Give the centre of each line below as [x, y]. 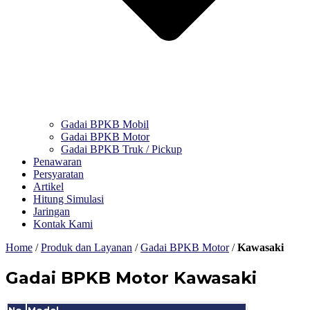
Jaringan [52, 211]
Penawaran [57, 162]
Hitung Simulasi [69, 199]
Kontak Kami [63, 224]
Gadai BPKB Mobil [105, 124]
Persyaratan [58, 174]
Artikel [48, 186]
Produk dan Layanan [86, 247]
